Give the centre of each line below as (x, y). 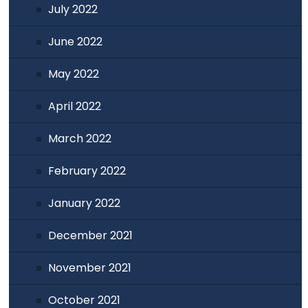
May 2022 (74, 74)
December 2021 (91, 235)
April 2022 (75, 106)
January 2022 (85, 203)
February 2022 (87, 170)
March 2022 (80, 138)
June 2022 (76, 41)
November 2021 (90, 267)
